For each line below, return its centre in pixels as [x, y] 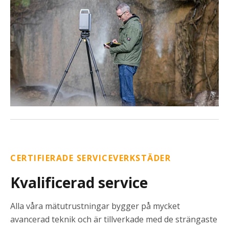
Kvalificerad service [79, 183]
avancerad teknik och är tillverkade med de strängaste [114, 220]
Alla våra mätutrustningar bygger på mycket [95, 206]
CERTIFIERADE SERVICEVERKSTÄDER [90, 158]
